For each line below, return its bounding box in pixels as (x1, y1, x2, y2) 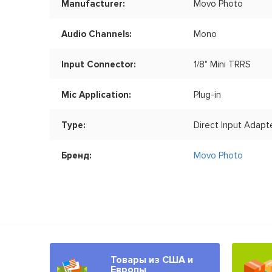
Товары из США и (110, 254, 193, 267)
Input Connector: (61, 59, 136, 70)
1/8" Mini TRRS (194, 59, 251, 70)
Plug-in (194, 89, 222, 101)
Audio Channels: (61, 29, 132, 40)
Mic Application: (61, 89, 131, 101)
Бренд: (61, 150, 92, 161)
